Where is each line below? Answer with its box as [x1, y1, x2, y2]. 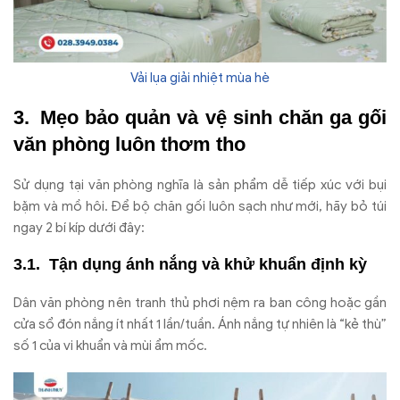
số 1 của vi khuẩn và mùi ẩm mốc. [13, 337, 207, 354]
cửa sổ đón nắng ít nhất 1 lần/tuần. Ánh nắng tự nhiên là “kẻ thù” [13, 315, 387, 332]
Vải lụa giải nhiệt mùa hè [130, 70, 270, 87]
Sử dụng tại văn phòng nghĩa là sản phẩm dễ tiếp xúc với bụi [13, 176, 387, 193]
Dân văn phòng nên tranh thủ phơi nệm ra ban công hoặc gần [13, 294, 387, 311]
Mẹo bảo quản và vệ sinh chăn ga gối [40, 105, 387, 129]
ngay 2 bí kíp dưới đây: [13, 219, 145, 236]
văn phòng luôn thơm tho [13, 132, 246, 155]
